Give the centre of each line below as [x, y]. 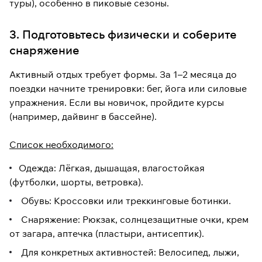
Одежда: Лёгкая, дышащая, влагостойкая [112, 168]
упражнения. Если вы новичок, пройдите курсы [117, 103]
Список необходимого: [61, 145]
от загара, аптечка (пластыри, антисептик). [107, 234]
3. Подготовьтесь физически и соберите [123, 35]
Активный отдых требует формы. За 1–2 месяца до [123, 75]
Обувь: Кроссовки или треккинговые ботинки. [125, 201]
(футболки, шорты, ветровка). [76, 182]
